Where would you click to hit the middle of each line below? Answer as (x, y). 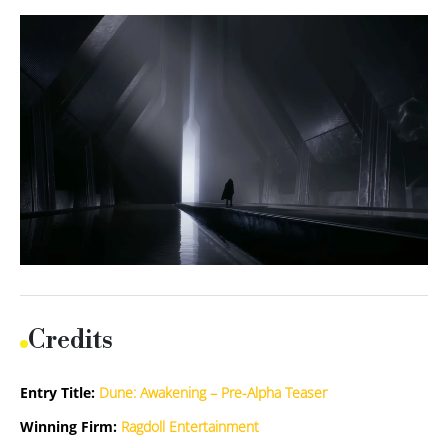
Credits (70, 341)
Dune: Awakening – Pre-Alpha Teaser (213, 393)
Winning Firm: (68, 427)
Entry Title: (57, 393)
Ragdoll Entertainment (190, 427)
